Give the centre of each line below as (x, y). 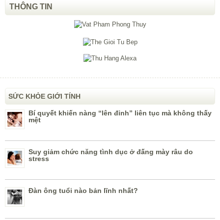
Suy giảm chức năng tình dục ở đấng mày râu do (111, 152)
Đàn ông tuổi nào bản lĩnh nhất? (83, 191)
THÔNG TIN (31, 7)
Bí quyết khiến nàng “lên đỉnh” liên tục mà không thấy (120, 113)
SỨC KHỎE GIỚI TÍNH (44, 96)
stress (39, 159)
